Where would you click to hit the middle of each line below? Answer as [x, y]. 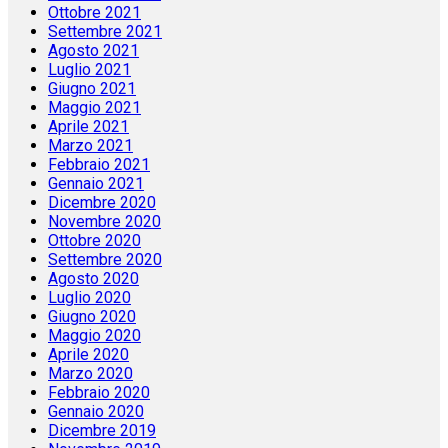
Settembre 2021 [105, 32]
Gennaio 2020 [96, 412]
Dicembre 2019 [102, 431]
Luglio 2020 [89, 298]
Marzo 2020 [90, 374]
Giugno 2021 [92, 89]
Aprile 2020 [88, 355]
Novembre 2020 [104, 222]
